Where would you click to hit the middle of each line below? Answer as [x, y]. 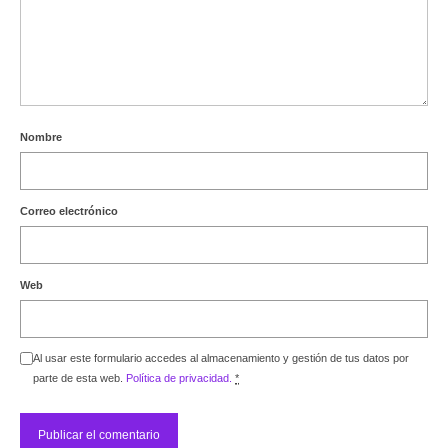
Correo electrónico [69, 211]
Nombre [41, 137]
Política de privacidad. [179, 378]
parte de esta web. [79, 378]
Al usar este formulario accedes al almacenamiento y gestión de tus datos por [221, 358]
